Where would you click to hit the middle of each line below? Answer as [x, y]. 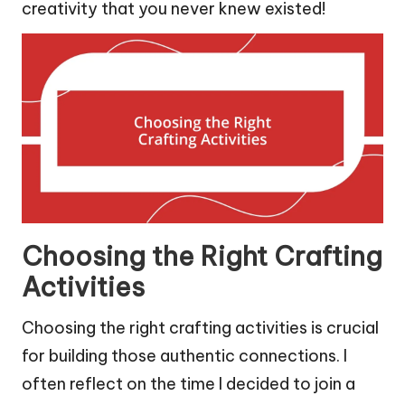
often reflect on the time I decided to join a [188, 383]
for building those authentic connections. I [184, 355]
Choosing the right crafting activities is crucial [200, 327]
